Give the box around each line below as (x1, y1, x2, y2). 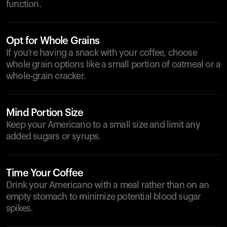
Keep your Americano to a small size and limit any (6, 120, 200, 129)
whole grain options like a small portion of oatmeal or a (6, 60, 221, 69)
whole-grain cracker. (6, 71, 86, 81)
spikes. (6, 204, 33, 213)
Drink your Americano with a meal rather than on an (6, 180, 209, 190)
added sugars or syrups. (6, 132, 101, 141)
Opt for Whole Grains (6, 36, 99, 46)
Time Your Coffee (6, 168, 84, 178)
